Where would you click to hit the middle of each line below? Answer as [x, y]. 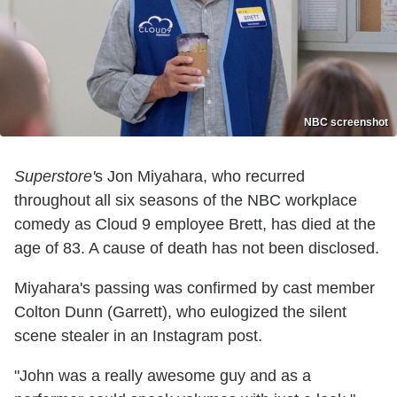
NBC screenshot [346, 123]
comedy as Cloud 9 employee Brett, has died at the [195, 225]
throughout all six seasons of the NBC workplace [186, 201]
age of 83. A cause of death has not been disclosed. [197, 249]
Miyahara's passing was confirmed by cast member [195, 288]
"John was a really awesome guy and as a [163, 376]
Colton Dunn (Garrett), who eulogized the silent [180, 312]
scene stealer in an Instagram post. [138, 336]
